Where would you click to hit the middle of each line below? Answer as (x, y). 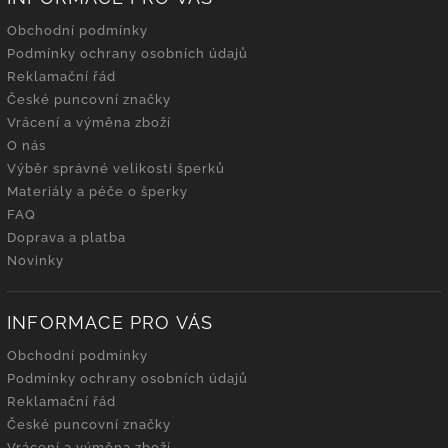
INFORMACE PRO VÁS (110, 323)
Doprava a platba (66, 238)
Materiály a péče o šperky (97, 192)
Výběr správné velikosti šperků (116, 169)
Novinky (35, 261)
